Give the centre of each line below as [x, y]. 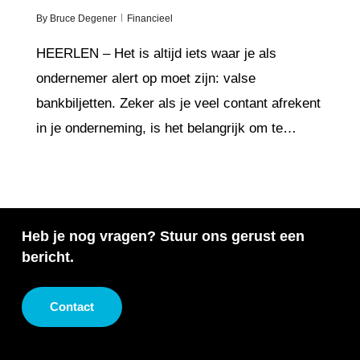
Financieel [149, 18]
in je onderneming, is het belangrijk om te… [166, 128]
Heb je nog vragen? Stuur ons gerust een [164, 237]
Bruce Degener [83, 18]
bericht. [48, 258]
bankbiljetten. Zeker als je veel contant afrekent [178, 103]
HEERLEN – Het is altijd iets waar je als [156, 53]
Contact [72, 307]
